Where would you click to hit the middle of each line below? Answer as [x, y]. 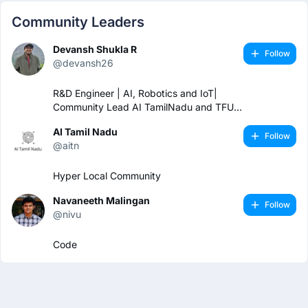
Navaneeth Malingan [101, 201]
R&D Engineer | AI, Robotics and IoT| [135, 93]
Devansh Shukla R [95, 49]
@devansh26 [83, 63]
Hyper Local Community [107, 176]
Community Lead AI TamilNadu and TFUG [147, 107]
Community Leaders [78, 22]
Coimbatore [79, 121]
